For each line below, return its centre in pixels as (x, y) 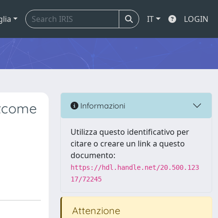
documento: (93, 155)
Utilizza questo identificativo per (130, 132)
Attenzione (95, 210)
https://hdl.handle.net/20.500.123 (135, 167)
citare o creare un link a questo (128, 144)
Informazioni (102, 105)
